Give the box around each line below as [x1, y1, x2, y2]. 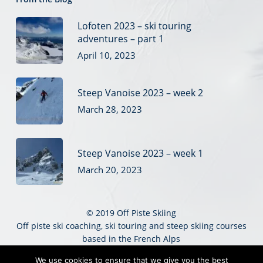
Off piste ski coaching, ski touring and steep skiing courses [16, 220, 247, 231]
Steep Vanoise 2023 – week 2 [77, 86, 203, 99]
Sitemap [43, 246, 76, 257]
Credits [190, 246, 219, 257]
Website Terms [85, 246, 144, 257]
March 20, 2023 [77, 163, 142, 176]
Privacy [153, 246, 181, 257]
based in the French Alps [82, 233, 181, 244]
